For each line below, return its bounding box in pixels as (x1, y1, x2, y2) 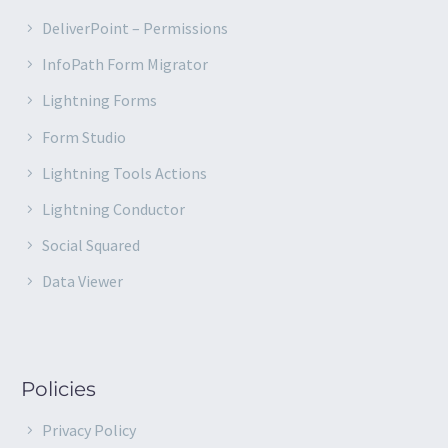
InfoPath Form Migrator (42, 54, 208, 75)
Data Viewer (42, 271, 123, 292)
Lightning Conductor (42, 199, 185, 219)
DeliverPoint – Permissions (42, 18, 228, 39)
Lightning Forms (42, 90, 157, 111)
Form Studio (42, 126, 126, 147)
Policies (21, 376, 96, 401)
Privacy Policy (42, 419, 136, 440)
